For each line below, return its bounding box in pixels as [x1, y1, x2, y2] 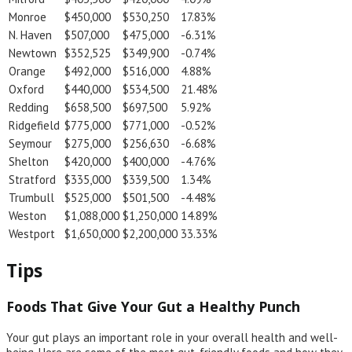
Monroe [9, 9, 46, 25]
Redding [9, 100, 49, 115]
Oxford [9, 82, 44, 97]
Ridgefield [9, 118, 60, 134]
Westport [9, 226, 55, 242]
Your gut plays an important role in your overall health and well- [6, 329, 338, 345]
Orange [9, 64, 46, 79]
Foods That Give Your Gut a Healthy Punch [6, 297, 300, 317]
